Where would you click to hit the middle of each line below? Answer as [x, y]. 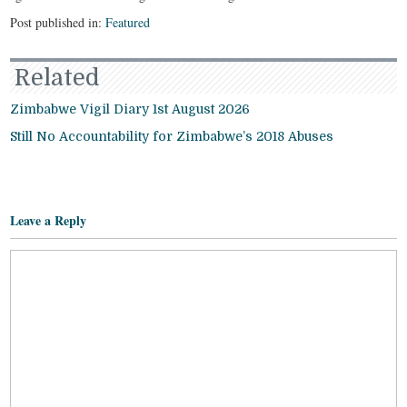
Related [57, 78]
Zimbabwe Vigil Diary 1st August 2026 [130, 109]
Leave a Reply [49, 221]
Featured [128, 23]
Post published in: [58, 23]
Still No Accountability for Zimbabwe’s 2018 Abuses [172, 137]
